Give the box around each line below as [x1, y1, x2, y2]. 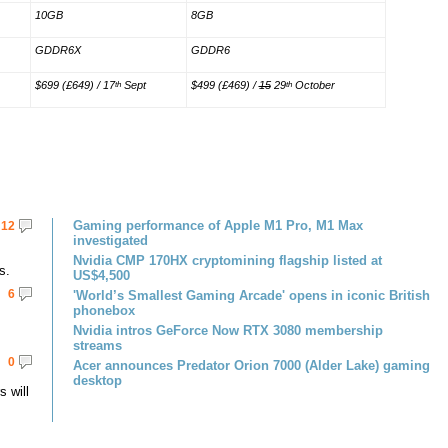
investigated [73, 233, 148, 248]
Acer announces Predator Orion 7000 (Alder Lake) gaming [73, 358, 430, 373]
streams [73, 338, 122, 353]
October [291, 79, 335, 91]
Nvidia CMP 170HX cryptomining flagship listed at [73, 253, 382, 268]
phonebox [73, 303, 135, 318]
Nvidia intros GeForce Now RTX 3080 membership [73, 323, 383, 338]
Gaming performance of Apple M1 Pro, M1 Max [73, 218, 363, 233]
